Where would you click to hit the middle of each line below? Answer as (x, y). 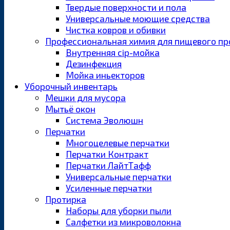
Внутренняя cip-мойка (113, 53)
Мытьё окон (70, 109)
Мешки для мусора (85, 98)
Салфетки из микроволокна (123, 222)
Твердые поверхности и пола (126, 7)
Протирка (66, 199)
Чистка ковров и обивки (116, 30)
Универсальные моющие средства (138, 19)
